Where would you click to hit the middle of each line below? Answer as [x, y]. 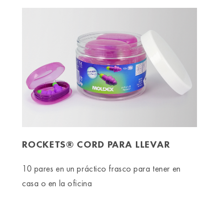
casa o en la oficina [57, 183]
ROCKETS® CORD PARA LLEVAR [96, 144]
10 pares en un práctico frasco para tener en [101, 169]
